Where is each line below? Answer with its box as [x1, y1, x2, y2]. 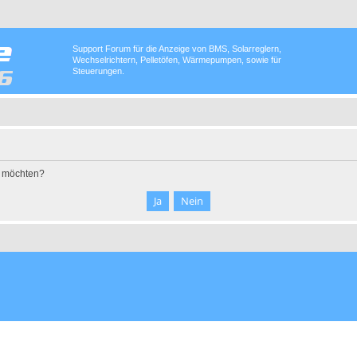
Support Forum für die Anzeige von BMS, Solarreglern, [73, 44, 281, 53]
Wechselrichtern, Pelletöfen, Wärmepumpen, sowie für [73, 55, 281, 65]
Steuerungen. [73, 66, 124, 76]
